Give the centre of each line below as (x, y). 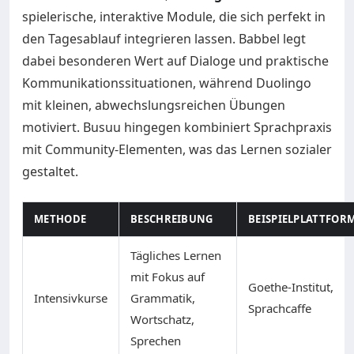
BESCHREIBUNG (172, 219)
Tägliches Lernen (176, 255)
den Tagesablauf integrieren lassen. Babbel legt (164, 39)
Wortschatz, (162, 319)
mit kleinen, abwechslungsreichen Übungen (154, 105)
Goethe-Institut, (291, 287)
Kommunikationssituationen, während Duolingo (167, 83)
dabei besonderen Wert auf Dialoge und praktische (175, 61)
